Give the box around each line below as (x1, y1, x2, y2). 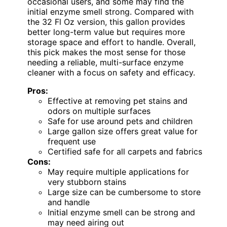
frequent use (48, 136, 96, 147)
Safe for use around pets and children (48, 116, 193, 127)
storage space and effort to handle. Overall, (27, 37, 196, 48)
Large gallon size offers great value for (48, 126, 198, 137)
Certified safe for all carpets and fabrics (48, 146, 202, 157)
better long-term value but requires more (27, 27, 185, 37)
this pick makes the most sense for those (27, 47, 185, 58)
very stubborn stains (48, 177, 126, 187)
